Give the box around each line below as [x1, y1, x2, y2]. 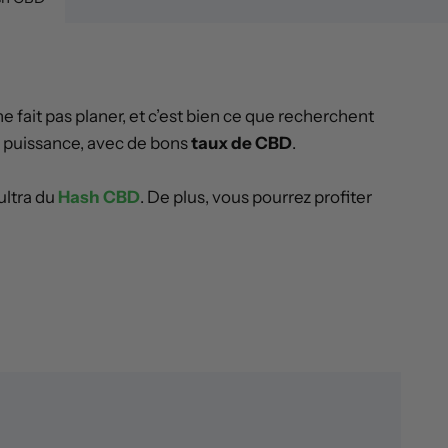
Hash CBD [58, 187, 140, 208]
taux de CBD [191, 133, 292, 154]
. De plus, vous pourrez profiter [140, 187, 372, 208]
